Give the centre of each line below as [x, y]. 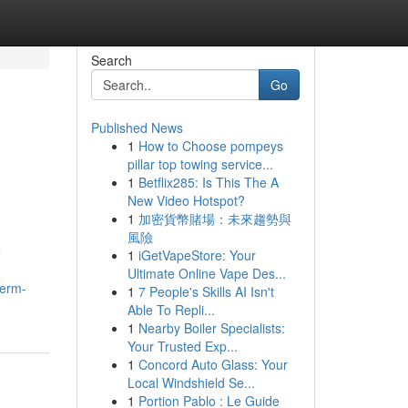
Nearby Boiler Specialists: [211, 328]
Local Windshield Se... [191, 382]
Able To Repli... [171, 310]
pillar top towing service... [200, 164]
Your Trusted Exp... [182, 346]
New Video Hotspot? [186, 200]
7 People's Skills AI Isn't [206, 291]
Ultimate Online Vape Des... [206, 273]
